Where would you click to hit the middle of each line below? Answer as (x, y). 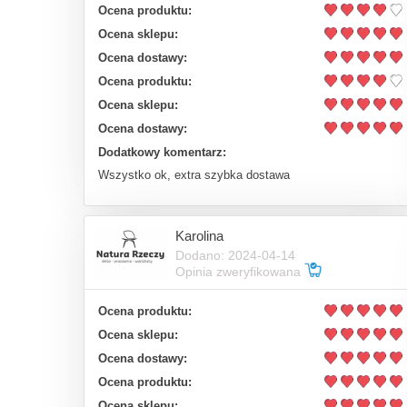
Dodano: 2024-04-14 (235, 255)
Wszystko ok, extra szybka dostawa (194, 175)
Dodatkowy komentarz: (162, 153)
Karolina (199, 235)
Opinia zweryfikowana (240, 271)
